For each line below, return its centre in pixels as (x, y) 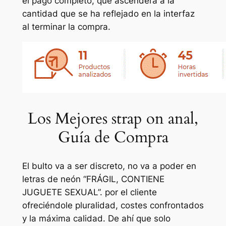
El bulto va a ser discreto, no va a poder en (109, 166)
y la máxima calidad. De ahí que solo (96, 219)
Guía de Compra (113, 137)
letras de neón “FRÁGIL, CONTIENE (93, 179)
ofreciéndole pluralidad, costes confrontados (113, 206)
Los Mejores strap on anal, (113, 118)
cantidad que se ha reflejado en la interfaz (108, 14)
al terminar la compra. (66, 27)
